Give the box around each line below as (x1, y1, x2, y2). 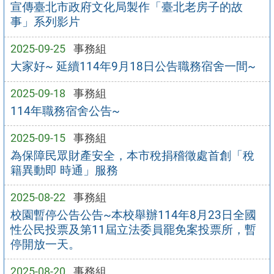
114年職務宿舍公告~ (10, 103, 120, 118)
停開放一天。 (10, 237, 80, 251)
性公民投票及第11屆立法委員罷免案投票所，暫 (10, 222, 256, 237)
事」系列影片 (10, 15, 80, 29)
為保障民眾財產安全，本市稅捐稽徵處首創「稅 (10, 148, 254, 163)
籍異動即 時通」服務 (10, 163, 118, 177)
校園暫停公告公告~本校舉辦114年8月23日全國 (10, 207, 256, 222)
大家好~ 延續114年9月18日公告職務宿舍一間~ (10, 59, 256, 74)
